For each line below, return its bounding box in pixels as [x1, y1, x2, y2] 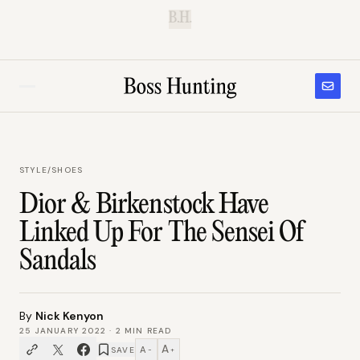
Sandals [19, 247, 96, 277]
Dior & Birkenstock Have [19, 190, 268, 221]
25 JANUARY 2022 [19, 325, 106, 336]
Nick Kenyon [35, 309, 104, 323]
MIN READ [121, 325, 172, 336]
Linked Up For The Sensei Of [19, 219, 305, 249]
